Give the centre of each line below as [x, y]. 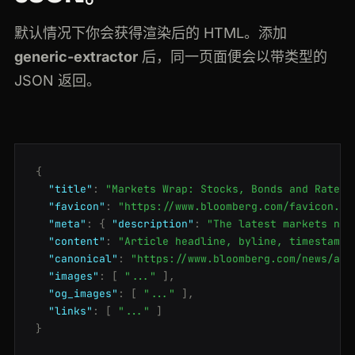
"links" [71, 311]
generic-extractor [76, 57]
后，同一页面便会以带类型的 [233, 57]
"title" [71, 189]
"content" [77, 242]
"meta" [67, 224]
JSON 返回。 [57, 81]
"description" [153, 224]
